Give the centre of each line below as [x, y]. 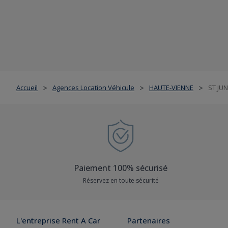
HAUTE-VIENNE [171, 87]
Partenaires [149, 220]
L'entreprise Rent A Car [58, 220]
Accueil [27, 87]
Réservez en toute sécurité [121, 180]
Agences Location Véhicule [93, 87]
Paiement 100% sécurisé [121, 168]
